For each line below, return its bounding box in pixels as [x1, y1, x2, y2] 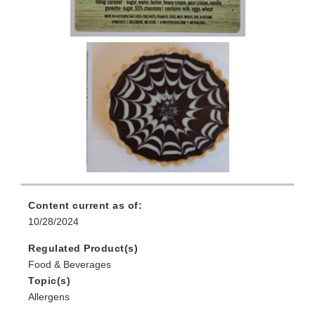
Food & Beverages [28, 259, 111, 271]
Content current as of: [28, 200, 142, 212]
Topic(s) [28, 275, 70, 287]
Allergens [28, 291, 70, 303]
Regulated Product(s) [28, 243, 138, 255]
